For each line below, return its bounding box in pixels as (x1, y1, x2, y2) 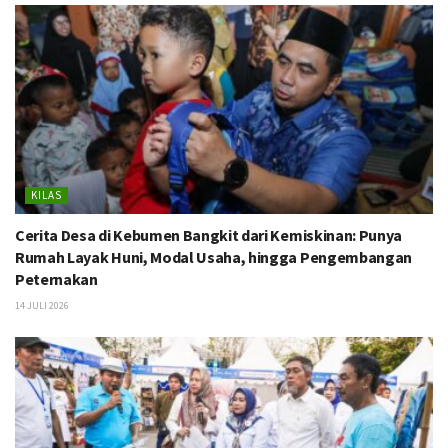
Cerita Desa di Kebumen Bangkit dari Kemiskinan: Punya (15, 225, 403, 246)
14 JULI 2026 (15, 299, 69, 313)
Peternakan (15, 269, 98, 290)
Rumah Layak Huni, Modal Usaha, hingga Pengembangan (15, 247, 412, 268)
